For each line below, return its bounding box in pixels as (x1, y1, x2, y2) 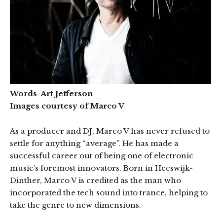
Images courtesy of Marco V (10, 101, 124, 110)
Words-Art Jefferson (10, 88, 93, 98)
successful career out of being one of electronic (10, 150, 193, 160)
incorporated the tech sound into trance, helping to (10, 187, 208, 197)
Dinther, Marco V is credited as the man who (10, 175, 181, 185)
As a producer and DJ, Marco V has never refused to (10, 126, 210, 136)
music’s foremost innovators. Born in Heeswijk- (10, 163, 193, 173)
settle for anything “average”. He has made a (10, 138, 179, 148)
